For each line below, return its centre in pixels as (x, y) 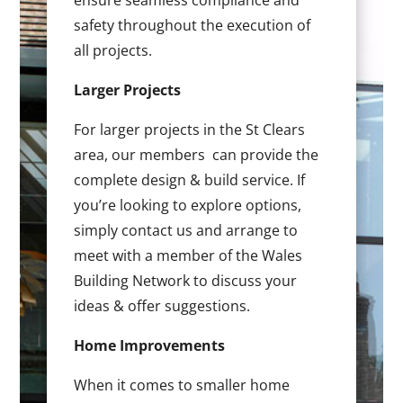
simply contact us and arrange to (186, 231)
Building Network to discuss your (186, 281)
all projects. (113, 51)
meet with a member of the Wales (188, 256)
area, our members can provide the (197, 155)
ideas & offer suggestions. (162, 306)
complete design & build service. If (190, 180)
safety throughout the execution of (193, 26)
